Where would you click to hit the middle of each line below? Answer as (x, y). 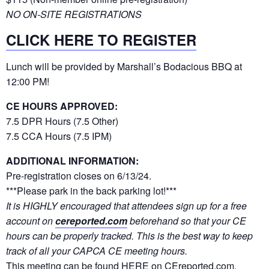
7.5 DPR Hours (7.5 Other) (62, 121)
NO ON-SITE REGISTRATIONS (74, 14)
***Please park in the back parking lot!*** (91, 190)
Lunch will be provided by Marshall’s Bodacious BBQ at (124, 66)
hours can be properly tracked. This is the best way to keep (129, 235)
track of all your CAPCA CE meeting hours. (97, 250)
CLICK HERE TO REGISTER (101, 39)
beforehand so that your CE (187, 220)
